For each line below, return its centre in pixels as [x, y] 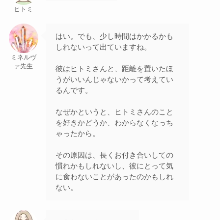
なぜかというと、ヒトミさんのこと [114, 111]
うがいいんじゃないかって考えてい [114, 79]
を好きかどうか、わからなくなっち [114, 122]
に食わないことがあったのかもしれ [114, 176]
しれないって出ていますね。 [103, 47]
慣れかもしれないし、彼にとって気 [114, 165]
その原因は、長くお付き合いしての [114, 155]
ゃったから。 [77, 133]
